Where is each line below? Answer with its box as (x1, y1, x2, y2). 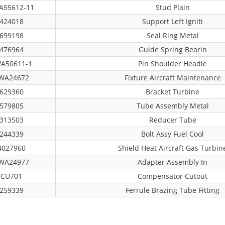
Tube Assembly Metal (136, 101, 209, 110)
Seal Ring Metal (146, 31, 199, 40)
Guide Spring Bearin (138, 45, 207, 54)
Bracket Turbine (146, 87, 199, 96)
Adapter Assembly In (138, 157, 207, 167)
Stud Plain (155, 3, 190, 12)
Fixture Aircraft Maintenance (124, 73, 221, 82)
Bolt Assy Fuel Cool (141, 129, 204, 139)
